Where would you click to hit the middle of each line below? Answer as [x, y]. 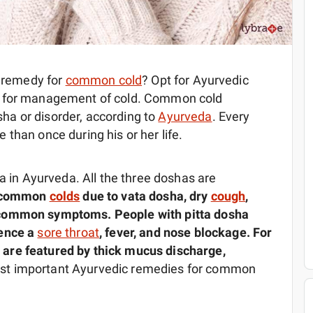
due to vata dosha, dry [145, 196]
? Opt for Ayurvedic [195, 80]
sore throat [68, 233]
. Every [231, 117]
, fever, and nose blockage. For [186, 233]
